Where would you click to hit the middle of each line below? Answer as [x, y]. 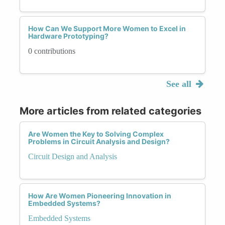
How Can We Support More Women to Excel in [107, 28]
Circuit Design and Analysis [73, 156]
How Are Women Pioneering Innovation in [100, 195]
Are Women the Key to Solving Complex [96, 134]
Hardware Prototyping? [68, 36]
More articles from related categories [110, 111]
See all [180, 84]
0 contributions [52, 51]
